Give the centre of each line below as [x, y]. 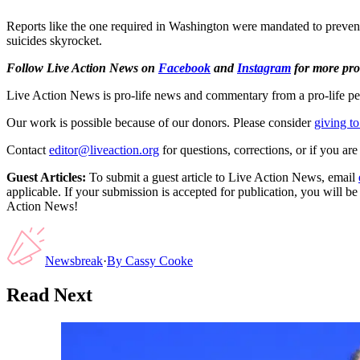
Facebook [184, 67]
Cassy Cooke [159, 260]
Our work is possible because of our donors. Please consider [159, 122]
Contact [26, 149]
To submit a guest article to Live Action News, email [221, 177]
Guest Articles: [46, 177]
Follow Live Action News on [82, 67]
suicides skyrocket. [54, 40]
